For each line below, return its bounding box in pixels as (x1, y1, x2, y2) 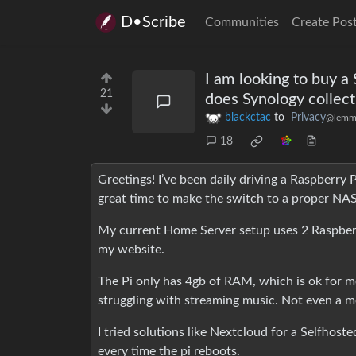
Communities (205, 16, 279, 29)
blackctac (225, 112, 271, 124)
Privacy (291, 112, 326, 124)
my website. (98, 243, 164, 257)
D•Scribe (121, 14, 186, 30)
